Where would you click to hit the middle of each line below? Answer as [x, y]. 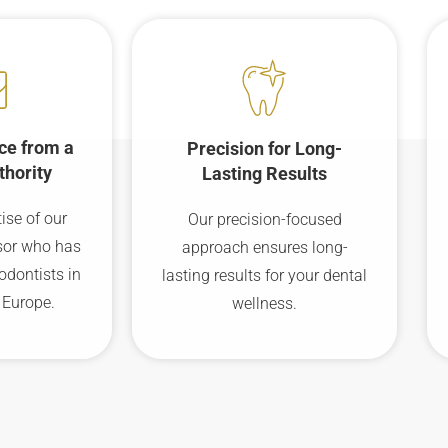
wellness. [264, 303]
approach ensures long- [264, 247]
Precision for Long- [264, 148]
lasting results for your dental [264, 275]
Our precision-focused [264, 219]
